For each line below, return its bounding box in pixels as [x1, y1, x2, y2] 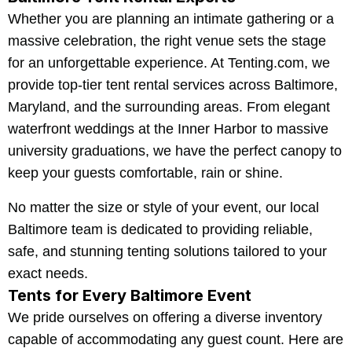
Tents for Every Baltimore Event [8, 286, 251, 306]
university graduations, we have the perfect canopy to [8, 143, 342, 159]
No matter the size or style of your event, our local [8, 200, 319, 216]
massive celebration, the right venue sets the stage [8, 33, 326, 49]
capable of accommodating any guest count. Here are [8, 332, 343, 348]
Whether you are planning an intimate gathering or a [8, 11, 334, 27]
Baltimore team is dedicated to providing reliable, [8, 222, 313, 238]
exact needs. [8, 266, 88, 282]
